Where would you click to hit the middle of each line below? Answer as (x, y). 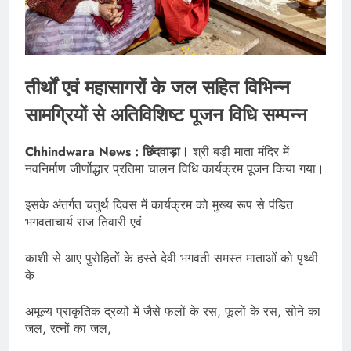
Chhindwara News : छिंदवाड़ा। (107, 152)
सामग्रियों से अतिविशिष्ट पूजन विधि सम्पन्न (166, 114)
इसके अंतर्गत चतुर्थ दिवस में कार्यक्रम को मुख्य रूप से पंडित (159, 205)
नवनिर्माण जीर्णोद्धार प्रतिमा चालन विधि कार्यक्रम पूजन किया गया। (175, 169)
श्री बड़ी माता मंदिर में (239, 152)
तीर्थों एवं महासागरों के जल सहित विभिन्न (157, 87)
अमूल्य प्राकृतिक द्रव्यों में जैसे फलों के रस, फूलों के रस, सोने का (173, 312)
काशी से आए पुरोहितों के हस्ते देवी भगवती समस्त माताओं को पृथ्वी (172, 259)
